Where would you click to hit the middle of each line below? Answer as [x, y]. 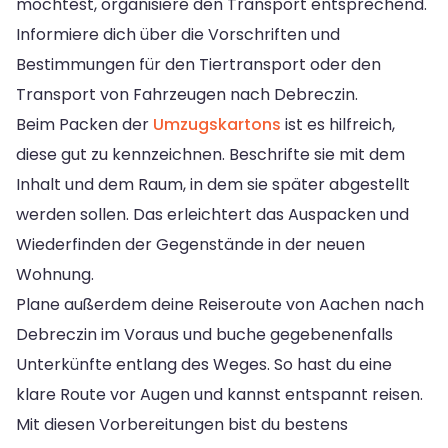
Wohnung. [55, 274]
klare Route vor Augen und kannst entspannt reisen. [219, 394]
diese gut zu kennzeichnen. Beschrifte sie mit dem [210, 154]
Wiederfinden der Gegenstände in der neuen [190, 244]
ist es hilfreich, [338, 124]
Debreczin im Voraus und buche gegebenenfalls [204, 334]
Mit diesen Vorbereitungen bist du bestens [182, 424]
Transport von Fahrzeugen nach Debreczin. [187, 94]
